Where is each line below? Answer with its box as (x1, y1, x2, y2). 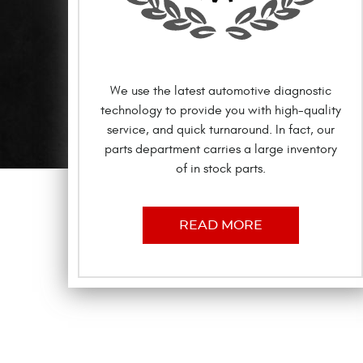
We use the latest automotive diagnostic (109, 83, 331, 98)
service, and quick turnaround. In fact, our (106, 122, 335, 137)
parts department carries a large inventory (104, 141, 337, 156)
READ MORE (178, 218, 263, 232)
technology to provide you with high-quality (100, 102, 341, 117)
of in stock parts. (175, 160, 266, 176)
